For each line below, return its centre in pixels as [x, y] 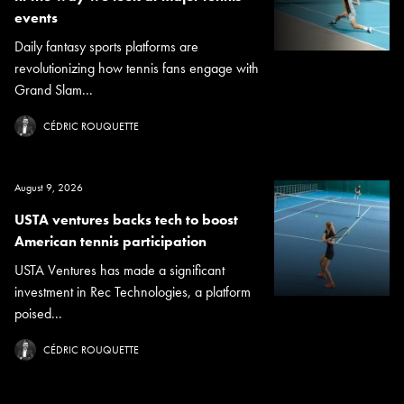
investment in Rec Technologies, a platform [133, 291]
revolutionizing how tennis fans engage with [137, 68]
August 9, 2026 [49, 187]
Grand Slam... [54, 89]
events [36, 17]
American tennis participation [110, 241]
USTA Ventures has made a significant [119, 270]
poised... [38, 313]
